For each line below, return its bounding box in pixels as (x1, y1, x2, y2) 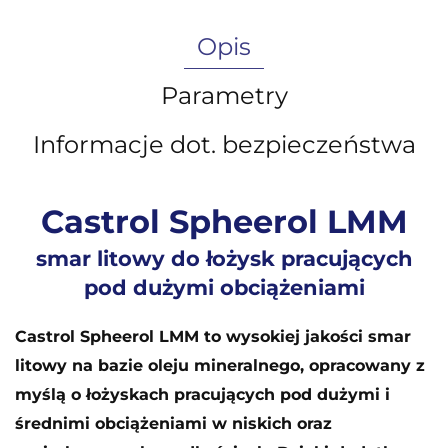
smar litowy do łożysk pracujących (35, 246, 413, 272)
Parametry (160, 80, 288, 110)
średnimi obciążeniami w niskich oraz (15, 413, 332, 433)
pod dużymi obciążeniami (83, 275, 365, 301)
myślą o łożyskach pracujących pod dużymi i (15, 384, 390, 404)
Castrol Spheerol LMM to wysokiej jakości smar (15, 326, 411, 346)
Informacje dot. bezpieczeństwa (32, 129, 416, 159)
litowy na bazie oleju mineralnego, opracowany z (15, 355, 425, 375)
